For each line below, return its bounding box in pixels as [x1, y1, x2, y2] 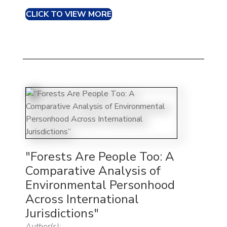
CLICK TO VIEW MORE [25, 9, 111, 20]
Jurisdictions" [25, 205, 99, 222]
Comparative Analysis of [25, 163, 161, 179]
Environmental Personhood [25, 177, 175, 194]
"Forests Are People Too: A [25, 148, 174, 165]
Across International [25, 191, 139, 208]
